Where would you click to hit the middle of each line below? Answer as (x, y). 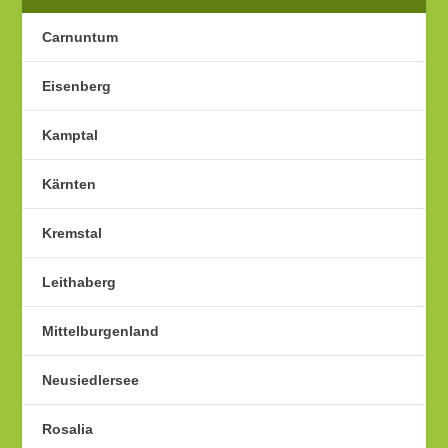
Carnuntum (80, 37)
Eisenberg (77, 86)
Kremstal (72, 233)
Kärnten (69, 184)
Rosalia (68, 429)
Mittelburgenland (101, 331)
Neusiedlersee (91, 380)
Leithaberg (79, 282)
